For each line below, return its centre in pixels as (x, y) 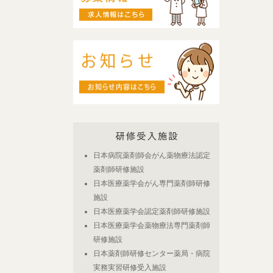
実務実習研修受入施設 (129, 268)
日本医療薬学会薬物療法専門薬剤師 (151, 225)
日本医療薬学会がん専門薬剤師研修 (151, 183)
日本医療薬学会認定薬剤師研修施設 (151, 211)
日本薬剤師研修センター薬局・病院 (151, 253)
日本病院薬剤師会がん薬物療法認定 (151, 155)
